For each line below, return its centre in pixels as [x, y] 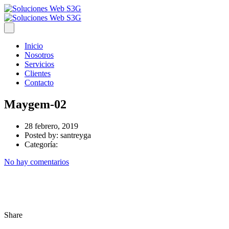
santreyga [76, 135]
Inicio [34, 46]
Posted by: [42, 135]
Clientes [38, 73]
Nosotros [39, 55]
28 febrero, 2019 [51, 126]
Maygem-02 [35, 104]
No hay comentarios [37, 162]
